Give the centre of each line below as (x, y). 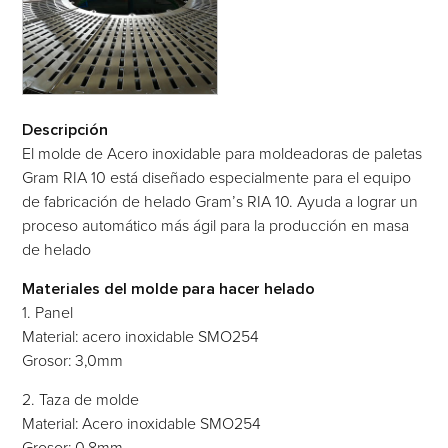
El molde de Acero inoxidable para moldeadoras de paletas (222, 153)
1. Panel (48, 312)
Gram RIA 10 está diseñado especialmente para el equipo (217, 177)
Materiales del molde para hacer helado (169, 288)
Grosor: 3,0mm (73, 360)
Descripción (65, 129)
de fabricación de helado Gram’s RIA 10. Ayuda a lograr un (220, 201)
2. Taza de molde (81, 399)
